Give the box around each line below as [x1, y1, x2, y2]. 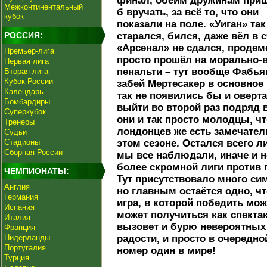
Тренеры [4, 117, 35, 126]
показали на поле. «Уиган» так [117, 18, 266, 30]
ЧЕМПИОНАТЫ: [4, 166, 69, 176]
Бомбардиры [4, 97, 50, 106]
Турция [4, 253, 29, 262]
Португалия [4, 243, 46, 252]
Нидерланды [4, 233, 50, 242]
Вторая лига [4, 67, 48, 76]
